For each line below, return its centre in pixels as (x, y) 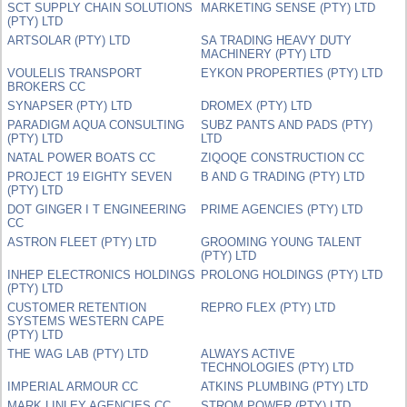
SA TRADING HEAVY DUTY (277, 40)
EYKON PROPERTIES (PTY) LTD (292, 73)
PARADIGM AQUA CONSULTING (96, 124)
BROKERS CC (47, 86)
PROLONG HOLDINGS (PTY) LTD (292, 274)
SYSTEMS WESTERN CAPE (86, 321)
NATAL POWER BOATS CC (82, 157)
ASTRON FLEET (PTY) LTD (82, 242)
